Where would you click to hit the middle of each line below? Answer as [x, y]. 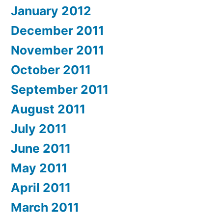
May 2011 [39, 168]
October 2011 [51, 70]
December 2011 [57, 31]
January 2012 [51, 11]
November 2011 [57, 50]
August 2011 [48, 109]
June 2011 [41, 149]
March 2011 [45, 207]
